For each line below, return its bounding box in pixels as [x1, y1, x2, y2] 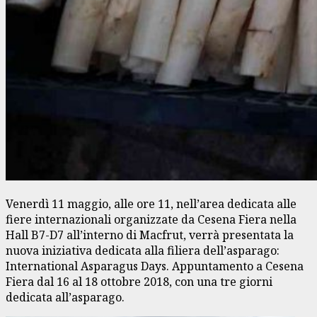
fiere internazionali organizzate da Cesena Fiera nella [6, 211, 296, 227]
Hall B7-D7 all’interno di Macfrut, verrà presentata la [6, 226, 294, 243]
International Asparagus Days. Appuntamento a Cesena [6, 258, 304, 274]
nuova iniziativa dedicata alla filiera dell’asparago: [6, 242, 279, 258]
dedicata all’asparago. [6, 289, 130, 305]
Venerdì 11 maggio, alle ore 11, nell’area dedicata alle [6, 195, 296, 212]
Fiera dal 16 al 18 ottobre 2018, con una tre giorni [6, 273, 272, 289]
